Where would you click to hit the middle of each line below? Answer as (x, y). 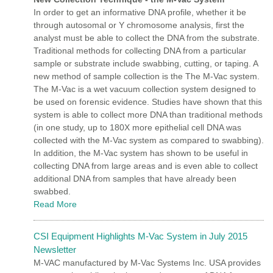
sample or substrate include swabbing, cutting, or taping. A (146, 63)
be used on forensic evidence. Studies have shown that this (148, 101)
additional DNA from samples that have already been (135, 178)
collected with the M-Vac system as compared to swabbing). (149, 140)
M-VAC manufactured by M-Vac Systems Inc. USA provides (147, 262)
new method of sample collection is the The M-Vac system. (147, 76)
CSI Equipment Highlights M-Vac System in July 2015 (140, 236)
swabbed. (52, 191)
